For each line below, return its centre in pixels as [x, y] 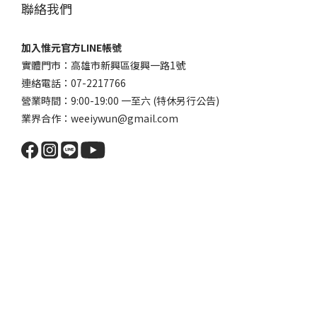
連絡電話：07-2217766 [74, 82]
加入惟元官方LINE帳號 [71, 47]
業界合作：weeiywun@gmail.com [100, 118]
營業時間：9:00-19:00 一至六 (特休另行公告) [120, 100]
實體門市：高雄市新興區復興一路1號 [103, 65]
